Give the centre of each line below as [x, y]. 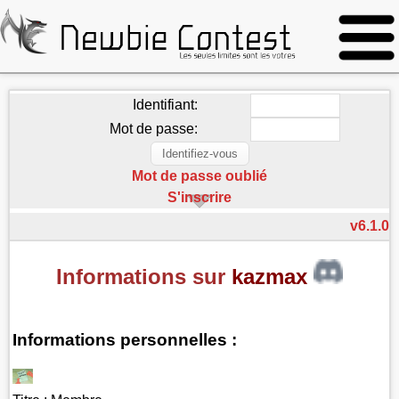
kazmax [272, 276]
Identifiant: [165, 105]
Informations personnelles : [125, 339]
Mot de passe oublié [199, 176]
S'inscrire [199, 197]
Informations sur [143, 276]
